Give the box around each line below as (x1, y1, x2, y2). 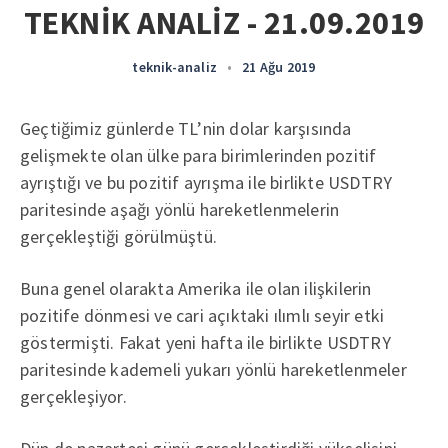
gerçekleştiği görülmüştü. (20, 225, 217, 248)
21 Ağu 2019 (242, 58, 316, 76)
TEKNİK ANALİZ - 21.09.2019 (23, 3, 425, 43)
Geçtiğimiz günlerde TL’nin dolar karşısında (20, 117, 352, 140)
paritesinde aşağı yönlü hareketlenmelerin (20, 198, 340, 221)
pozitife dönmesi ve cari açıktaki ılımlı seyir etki (20, 304, 385, 327)
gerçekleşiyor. (20, 385, 127, 408)
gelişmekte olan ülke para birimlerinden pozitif (20, 144, 377, 167)
